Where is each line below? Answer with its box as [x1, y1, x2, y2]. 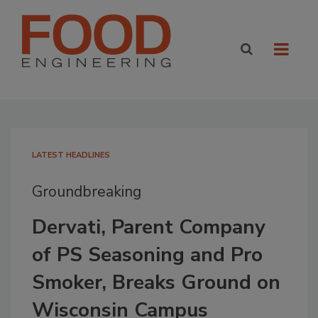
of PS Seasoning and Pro [32, 241, 263, 268]
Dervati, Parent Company [32, 214, 265, 241]
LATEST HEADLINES [32, 150, 110, 160]
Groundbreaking [32, 182, 141, 202]
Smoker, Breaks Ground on [32, 269, 280, 296]
